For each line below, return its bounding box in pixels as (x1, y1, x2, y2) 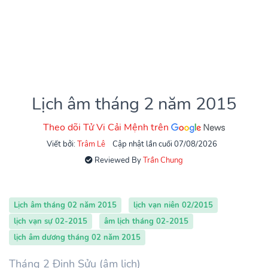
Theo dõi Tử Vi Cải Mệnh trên (43, 121, 171, 135)
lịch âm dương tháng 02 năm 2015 (14, 232, 141, 243)
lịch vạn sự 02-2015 (14, 216, 87, 227)
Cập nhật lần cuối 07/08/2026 (112, 139, 217, 150)
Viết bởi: (46, 139, 77, 150)
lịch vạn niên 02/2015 (133, 200, 213, 211)
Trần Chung (143, 155, 183, 166)
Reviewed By (93, 155, 143, 166)
